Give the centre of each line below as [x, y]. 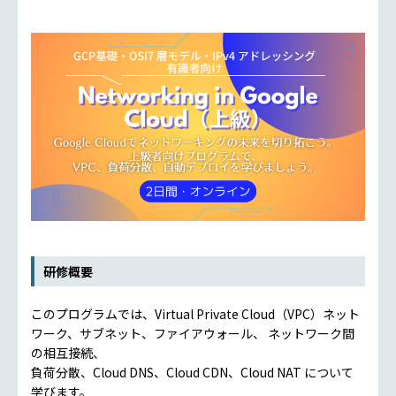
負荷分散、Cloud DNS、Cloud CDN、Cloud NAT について [192, 372]
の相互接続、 [68, 352]
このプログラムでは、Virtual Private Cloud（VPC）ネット [195, 313]
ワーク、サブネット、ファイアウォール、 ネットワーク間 [193, 333]
